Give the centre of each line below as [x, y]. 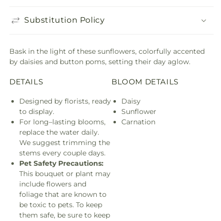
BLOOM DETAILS [145, 81]
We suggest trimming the [65, 142]
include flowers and [53, 184]
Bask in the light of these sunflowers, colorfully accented [107, 51]
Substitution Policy [65, 20]
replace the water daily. [59, 132]
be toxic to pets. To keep [61, 204]
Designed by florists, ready [65, 101]
